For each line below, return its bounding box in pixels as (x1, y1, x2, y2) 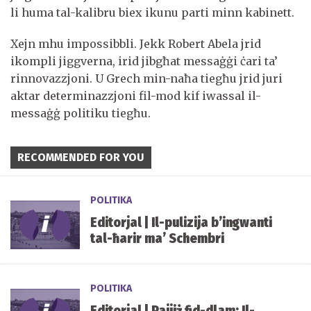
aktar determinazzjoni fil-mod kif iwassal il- (10, 88, 261, 103)
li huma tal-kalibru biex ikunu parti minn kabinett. (10, 5, 294, 19)
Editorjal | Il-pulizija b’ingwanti (90, 214, 272, 230)
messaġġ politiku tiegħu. (10, 106, 151, 120)
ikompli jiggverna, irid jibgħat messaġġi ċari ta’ (10, 53, 278, 68)
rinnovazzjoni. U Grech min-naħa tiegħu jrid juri (10, 71, 283, 85)
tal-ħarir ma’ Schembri (90, 230, 224, 246)
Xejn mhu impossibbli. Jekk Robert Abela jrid (10, 36, 261, 51)
